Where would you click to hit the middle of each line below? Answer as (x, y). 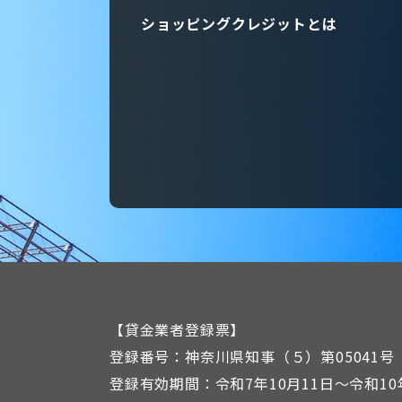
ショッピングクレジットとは (239, 23)
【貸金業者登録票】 (178, 329)
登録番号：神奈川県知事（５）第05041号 (252, 356)
